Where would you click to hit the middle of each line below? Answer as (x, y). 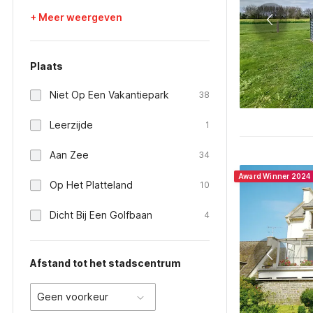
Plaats (46, 66)
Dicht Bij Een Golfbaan (101, 215)
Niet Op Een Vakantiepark (109, 95)
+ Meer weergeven (76, 17)
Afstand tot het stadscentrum (105, 263)
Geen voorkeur (73, 297)
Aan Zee (69, 155)
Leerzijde (71, 125)
